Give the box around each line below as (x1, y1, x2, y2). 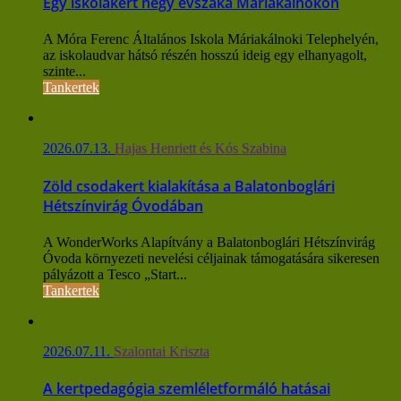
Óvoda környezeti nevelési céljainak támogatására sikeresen (43, 250, 380, 266)
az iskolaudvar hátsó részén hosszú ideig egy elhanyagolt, (43, 47, 367, 64)
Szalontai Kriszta (114, 343, 209, 359)
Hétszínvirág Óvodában (43, 195, 203, 216)
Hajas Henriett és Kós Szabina (115, 141, 286, 157)
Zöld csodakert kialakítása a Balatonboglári (43, 175, 335, 196)
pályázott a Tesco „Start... (43, 266, 187, 282)
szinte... (43, 64, 86, 80)
